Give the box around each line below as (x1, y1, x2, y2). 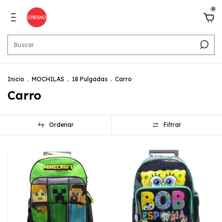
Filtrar (164, 121, 182, 129)
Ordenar (49, 121, 74, 129)
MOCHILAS (32, 75, 64, 83)
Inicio (7, 75, 24, 83)
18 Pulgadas (72, 75, 108, 83)
